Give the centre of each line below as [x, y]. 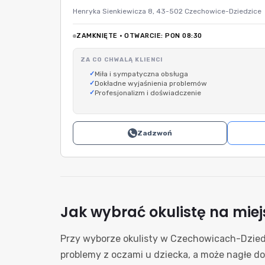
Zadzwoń [155, 133]
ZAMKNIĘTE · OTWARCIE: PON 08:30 [139, 36]
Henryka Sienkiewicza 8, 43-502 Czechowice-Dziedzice [167, 11]
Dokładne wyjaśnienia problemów [151, 83]
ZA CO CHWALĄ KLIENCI [122, 60]
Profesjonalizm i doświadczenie [148, 93]
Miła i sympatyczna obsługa [141, 74]
